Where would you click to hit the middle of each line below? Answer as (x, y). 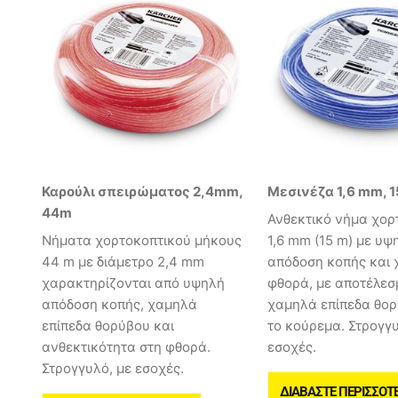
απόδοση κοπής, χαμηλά (119, 305)
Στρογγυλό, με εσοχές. (113, 369)
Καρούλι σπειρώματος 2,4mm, (142, 191)
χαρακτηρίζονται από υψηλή (133, 283)
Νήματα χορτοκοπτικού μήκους (142, 241)
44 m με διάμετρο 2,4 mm (123, 262)
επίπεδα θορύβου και (108, 326)
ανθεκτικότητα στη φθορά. (126, 347)
